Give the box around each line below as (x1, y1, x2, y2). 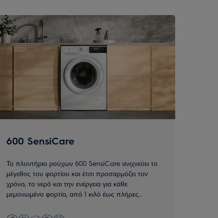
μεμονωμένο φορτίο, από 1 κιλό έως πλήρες (6, 189, 139, 199)
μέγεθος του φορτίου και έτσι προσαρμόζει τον (6, 169, 148, 178)
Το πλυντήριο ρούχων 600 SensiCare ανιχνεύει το (6, 159, 158, 168)
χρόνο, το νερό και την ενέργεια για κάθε (6, 179, 128, 188)
